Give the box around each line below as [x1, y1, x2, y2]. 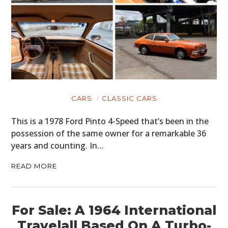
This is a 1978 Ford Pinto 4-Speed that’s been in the [11, 115, 209, 127]
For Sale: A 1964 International [12, 202, 216, 218]
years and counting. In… [11, 139, 104, 151]
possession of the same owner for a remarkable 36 [11, 127, 207, 139]
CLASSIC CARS [101, 94, 157, 102]
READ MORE [11, 161, 58, 170]
